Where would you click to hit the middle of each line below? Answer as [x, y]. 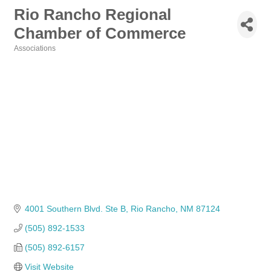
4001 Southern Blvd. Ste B [75, 209]
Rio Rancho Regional [93, 15]
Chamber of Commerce [100, 33]
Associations [35, 48]
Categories [32, 57]
